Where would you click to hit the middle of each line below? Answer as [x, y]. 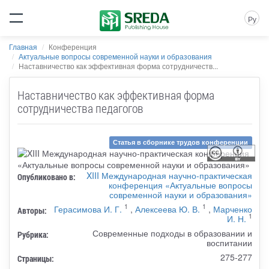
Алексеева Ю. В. [167, 209]
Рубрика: [33, 234]
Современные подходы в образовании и [172, 233]
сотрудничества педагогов [80, 108]
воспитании [229, 242]
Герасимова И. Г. [88, 209]
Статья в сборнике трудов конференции [181, 142]
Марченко [232, 209]
